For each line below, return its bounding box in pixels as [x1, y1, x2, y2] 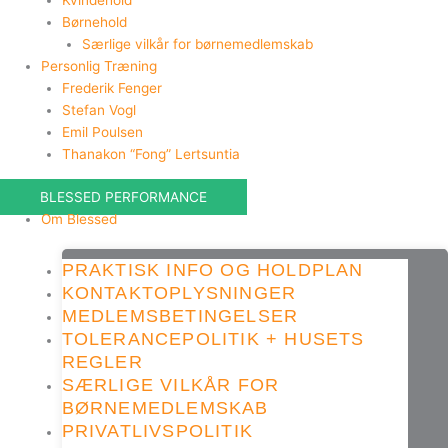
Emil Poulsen [61, 124, 143, 141]
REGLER [61, 351, 143, 372]
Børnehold [61, 14, 127, 31]
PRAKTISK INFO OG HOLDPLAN [61, 259, 364, 280]
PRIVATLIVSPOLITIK [61, 420, 253, 441]
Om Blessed [41, 210, 118, 227]
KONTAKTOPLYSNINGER [61, 282, 297, 303]
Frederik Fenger [61, 80, 162, 97]
